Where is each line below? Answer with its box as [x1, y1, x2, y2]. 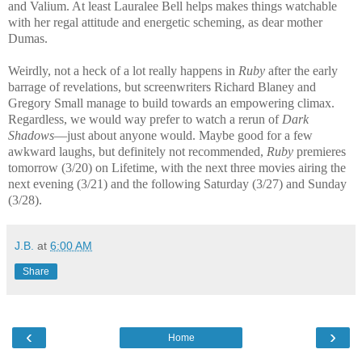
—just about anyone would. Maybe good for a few [54, 128, 313, 142]
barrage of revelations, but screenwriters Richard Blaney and [8, 79, 316, 94]
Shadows [8, 128, 54, 142]
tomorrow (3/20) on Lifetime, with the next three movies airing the [8, 160, 346, 175]
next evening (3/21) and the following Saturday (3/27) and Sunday [8, 176, 347, 191]
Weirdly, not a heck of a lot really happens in [8, 63, 238, 78]
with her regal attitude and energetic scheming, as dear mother [8, 15, 322, 29]
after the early [268, 63, 338, 78]
